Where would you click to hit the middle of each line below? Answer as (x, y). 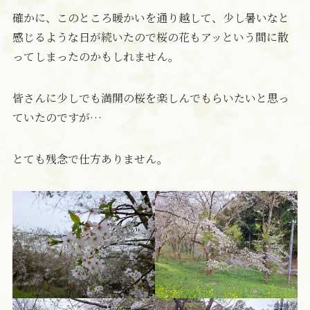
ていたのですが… (57, 118)
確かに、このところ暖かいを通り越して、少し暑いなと (151, 18)
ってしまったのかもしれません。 (95, 57)
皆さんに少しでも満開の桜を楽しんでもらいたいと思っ (151, 98)
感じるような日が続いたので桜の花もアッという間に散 (150, 37)
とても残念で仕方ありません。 (90, 159)
